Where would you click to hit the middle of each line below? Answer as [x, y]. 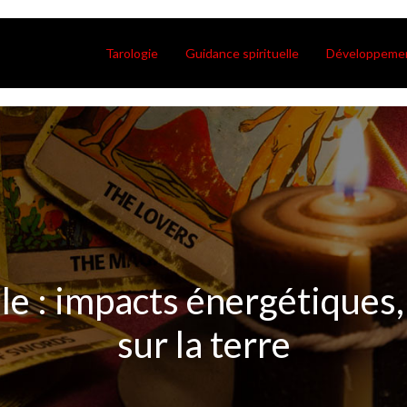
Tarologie [132, 53]
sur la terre [203, 344]
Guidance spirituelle [242, 53]
